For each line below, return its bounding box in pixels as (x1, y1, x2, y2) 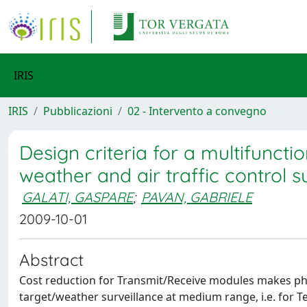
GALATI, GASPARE (22, 188, 133, 206)
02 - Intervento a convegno (127, 103, 267, 119)
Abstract (19, 249, 84, 270)
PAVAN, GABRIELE (141, 188, 252, 206)
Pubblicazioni (43, 103, 112, 119)
